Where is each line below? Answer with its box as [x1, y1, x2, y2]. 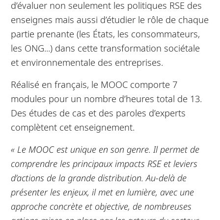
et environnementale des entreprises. [11, 55, 166, 68]
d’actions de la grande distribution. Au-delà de [11, 171, 187, 184]
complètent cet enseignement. [11, 120, 137, 133]
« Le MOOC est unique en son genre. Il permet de [11, 142, 200, 155]
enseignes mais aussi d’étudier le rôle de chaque [11, 13, 209, 26]
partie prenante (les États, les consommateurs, [11, 27, 200, 40]
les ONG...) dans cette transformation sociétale [11, 41, 200, 54]
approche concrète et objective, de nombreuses [11, 199, 192, 212]
